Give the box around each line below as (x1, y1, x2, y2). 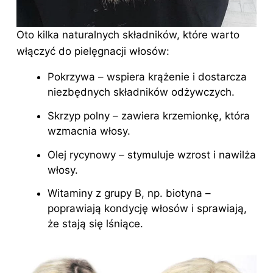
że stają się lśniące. (48, 218, 143, 230)
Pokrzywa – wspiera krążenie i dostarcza (48, 71, 247, 83)
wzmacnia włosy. (48, 125, 130, 138)
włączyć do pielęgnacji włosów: (16, 45, 169, 58)
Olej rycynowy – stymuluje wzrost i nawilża (48, 148, 256, 161)
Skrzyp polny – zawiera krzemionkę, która (48, 110, 250, 122)
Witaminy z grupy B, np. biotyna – (48, 187, 211, 200)
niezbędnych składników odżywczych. (48, 86, 235, 99)
